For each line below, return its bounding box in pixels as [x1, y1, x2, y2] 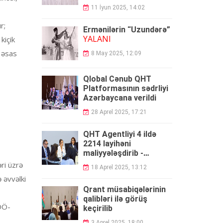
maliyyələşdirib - [83, 148, 143, 158]
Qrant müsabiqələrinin [83, 185, 166, 194]
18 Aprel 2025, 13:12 [91, 164, 147, 171]
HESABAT [83, 157, 119, 168]
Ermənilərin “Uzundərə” [83, 25, 170, 34]
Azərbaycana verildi [83, 93, 156, 103]
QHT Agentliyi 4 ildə [83, 129, 156, 139]
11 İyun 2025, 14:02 [91, 4, 145, 11]
